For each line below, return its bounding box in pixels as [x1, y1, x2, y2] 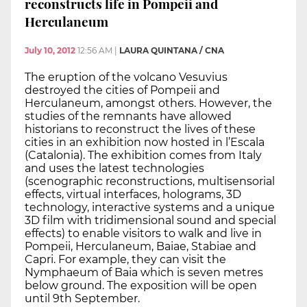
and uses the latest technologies [25, 161, 204, 175]
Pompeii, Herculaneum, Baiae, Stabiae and [25, 239, 256, 253]
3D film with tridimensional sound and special [25, 213, 276, 227]
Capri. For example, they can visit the [25, 252, 226, 266]
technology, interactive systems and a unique [25, 200, 275, 214]
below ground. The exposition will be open [25, 278, 257, 292]
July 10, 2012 [25, 45, 75, 56]
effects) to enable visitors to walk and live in [25, 226, 262, 240]
